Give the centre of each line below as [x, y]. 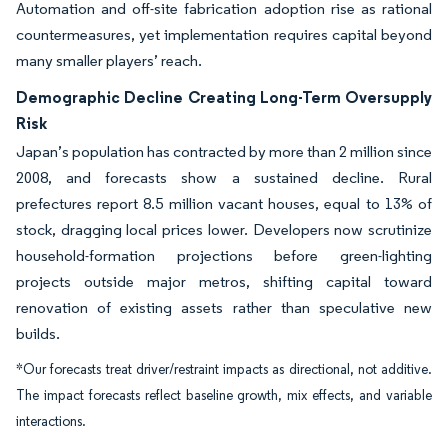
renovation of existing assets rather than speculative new [224, 307]
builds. [38, 333]
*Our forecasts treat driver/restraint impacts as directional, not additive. [224, 369]
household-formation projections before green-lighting [224, 255]
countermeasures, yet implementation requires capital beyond [224, 34]
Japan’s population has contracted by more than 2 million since [224, 151]
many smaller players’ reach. [109, 60]
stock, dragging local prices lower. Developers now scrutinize [224, 229]
